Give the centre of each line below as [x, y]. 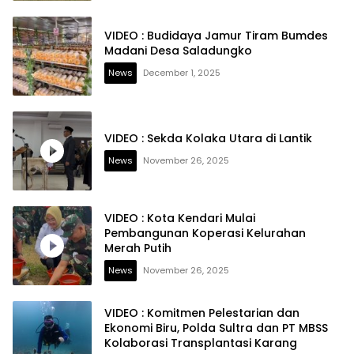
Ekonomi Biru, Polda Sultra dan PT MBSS [216, 328]
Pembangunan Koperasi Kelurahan [205, 233]
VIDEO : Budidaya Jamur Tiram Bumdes [216, 36]
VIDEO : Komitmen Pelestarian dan [202, 313]
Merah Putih [138, 248]
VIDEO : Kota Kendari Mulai [180, 218]
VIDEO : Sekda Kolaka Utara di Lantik [208, 138]
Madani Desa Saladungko [178, 51]
